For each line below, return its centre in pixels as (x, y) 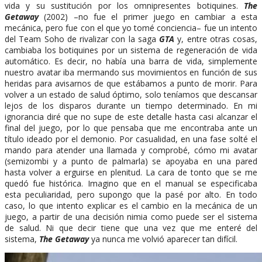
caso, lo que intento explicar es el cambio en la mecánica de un (131, 205)
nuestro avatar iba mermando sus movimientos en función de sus (131, 72)
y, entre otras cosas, (217, 39)
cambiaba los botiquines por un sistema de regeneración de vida (131, 50)
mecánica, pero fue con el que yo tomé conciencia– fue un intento (131, 27)
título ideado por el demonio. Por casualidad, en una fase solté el (131, 139)
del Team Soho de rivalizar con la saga (82, 39)
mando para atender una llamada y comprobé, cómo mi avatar (131, 150)
